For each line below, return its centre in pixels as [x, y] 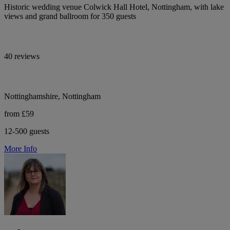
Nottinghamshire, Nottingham [52, 96]
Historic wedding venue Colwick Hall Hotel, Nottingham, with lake [114, 7]
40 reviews [22, 56]
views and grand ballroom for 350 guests [70, 16]
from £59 [19, 113]
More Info [21, 148]
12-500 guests [27, 131]
